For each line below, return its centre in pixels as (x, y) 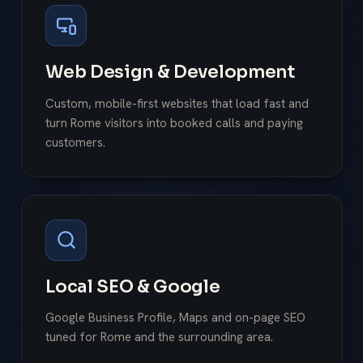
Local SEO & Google (133, 286)
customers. (76, 142)
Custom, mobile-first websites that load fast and (177, 103)
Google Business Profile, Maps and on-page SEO (176, 318)
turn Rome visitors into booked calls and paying (175, 123)
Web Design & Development (170, 72)
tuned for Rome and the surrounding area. (160, 337)
